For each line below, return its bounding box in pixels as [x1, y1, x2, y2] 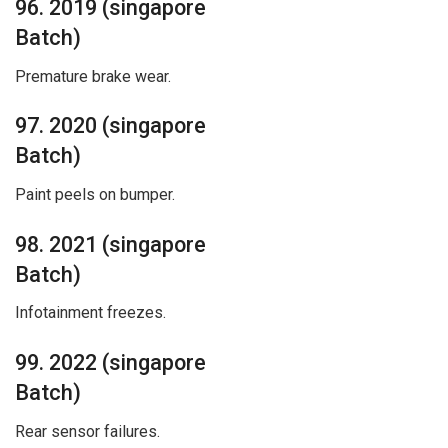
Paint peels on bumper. [15, 184, 175, 204]
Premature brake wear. [15, 66, 171, 86]
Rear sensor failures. [15, 421, 160, 441]
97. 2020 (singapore [15, 113, 206, 139]
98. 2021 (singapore [15, 231, 206, 257]
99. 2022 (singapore [15, 349, 206, 375]
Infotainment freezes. [15, 303, 166, 323]
